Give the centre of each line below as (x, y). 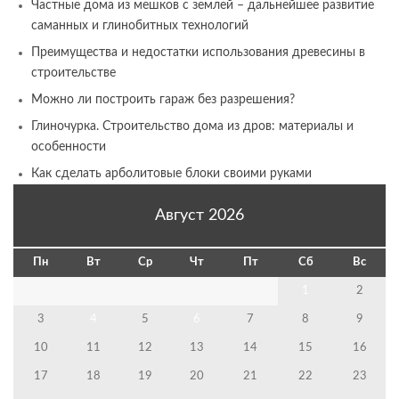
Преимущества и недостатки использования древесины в (198, 52)
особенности (69, 147)
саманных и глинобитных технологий (140, 25)
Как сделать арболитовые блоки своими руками (171, 173)
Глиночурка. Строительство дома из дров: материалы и (192, 126)
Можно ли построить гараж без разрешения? (163, 99)
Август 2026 (199, 215)
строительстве (73, 73)
